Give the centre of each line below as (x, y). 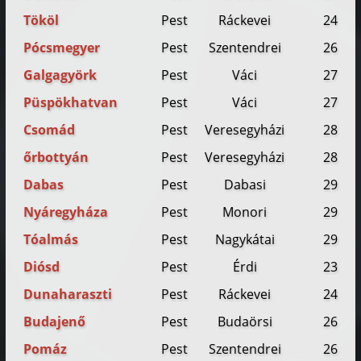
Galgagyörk (60, 75)
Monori (245, 212)
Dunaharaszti (68, 295)
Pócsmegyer (62, 48)
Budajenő (55, 322)
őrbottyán (56, 158)
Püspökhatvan (71, 103)
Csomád (50, 130)
